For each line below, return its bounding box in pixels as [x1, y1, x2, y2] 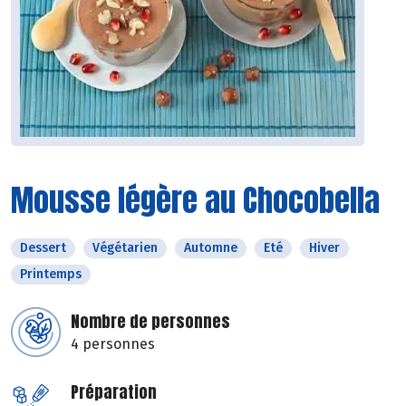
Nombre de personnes [71, 309, 230, 334]
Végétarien [92, 240, 158, 256]
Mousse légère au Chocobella [11, 177, 380, 224]
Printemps [20, 266, 82, 283]
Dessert [20, 240, 66, 256]
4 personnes [71, 335, 155, 353]
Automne [184, 240, 237, 256]
